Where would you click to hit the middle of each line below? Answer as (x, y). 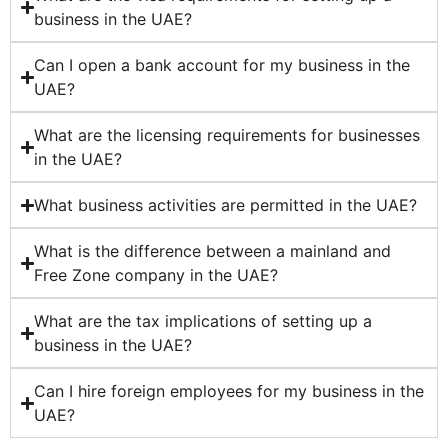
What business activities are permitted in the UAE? (226, 205)
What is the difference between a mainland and (213, 251)
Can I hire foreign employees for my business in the (229, 391)
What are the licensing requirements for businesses (227, 135)
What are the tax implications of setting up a (203, 321)
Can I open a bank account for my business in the (222, 65)
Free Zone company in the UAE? (156, 275)
